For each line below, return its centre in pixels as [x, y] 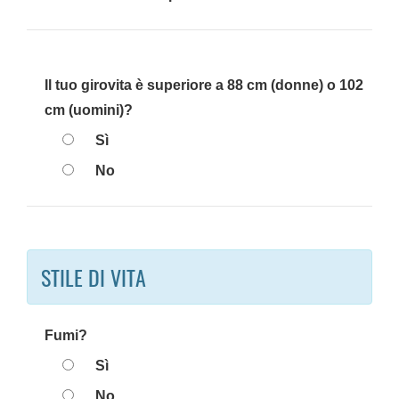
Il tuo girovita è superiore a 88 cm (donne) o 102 [204, 85]
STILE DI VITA [94, 277]
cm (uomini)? [89, 110]
